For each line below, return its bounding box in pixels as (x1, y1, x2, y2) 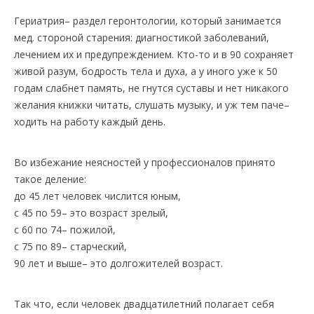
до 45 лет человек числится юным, (14, 189, 181, 203)
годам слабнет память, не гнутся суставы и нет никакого (14, 81, 289, 95)
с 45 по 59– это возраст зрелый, (14, 206, 168, 219)
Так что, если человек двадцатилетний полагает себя (14, 297, 274, 310)
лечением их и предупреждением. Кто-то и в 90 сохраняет (14, 48, 294, 61)
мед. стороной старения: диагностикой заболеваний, (14, 31, 269, 44)
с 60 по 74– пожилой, (14, 223, 116, 236)
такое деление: (14, 172, 86, 186)
